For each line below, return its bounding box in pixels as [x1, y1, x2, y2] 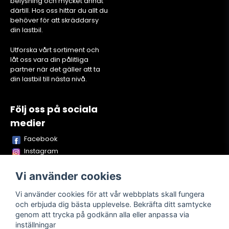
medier [10, 117, 45, 130]
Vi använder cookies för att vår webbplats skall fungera [15, 189, 204, 198]
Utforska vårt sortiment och [10, 45, 99, 55]
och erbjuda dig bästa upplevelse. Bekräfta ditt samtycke [15, 199, 211, 209]
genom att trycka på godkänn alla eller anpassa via [15, 210, 189, 219]
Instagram [24, 146, 58, 156]
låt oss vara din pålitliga [10, 55, 88, 64]
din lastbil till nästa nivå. [10, 75, 87, 84]
